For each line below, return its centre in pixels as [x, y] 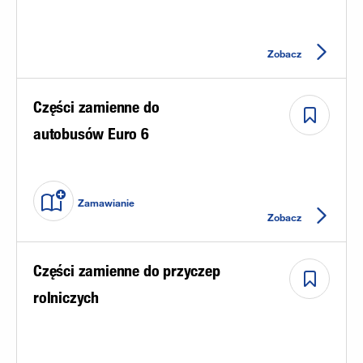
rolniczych [66, 297]
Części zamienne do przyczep [127, 270]
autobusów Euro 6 [91, 133]
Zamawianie [106, 203]
